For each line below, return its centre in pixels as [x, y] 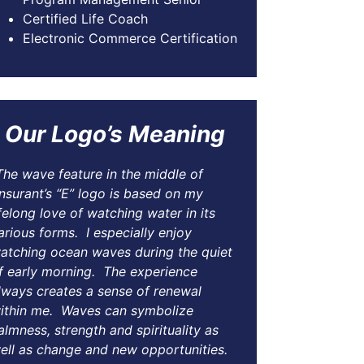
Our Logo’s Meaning [115, 134]
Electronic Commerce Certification [130, 38]
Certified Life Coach [85, 19]
